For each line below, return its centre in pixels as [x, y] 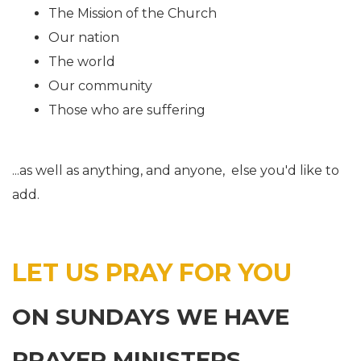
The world [82, 62]
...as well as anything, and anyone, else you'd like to [176, 170]
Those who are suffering [127, 110]
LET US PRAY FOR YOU [152, 273]
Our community [100, 86]
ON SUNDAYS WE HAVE [151, 317]
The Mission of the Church [133, 13]
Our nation [84, 37]
